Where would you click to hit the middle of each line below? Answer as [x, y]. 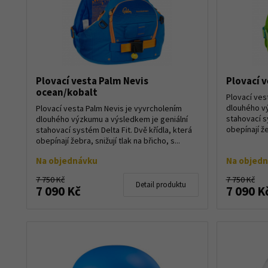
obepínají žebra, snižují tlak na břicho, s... [108, 140]
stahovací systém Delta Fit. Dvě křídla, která [114, 130]
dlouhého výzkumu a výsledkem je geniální [112, 119]
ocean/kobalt [67, 92]
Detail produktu [161, 184]
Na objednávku [67, 160]
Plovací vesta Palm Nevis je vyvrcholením [109, 108]
